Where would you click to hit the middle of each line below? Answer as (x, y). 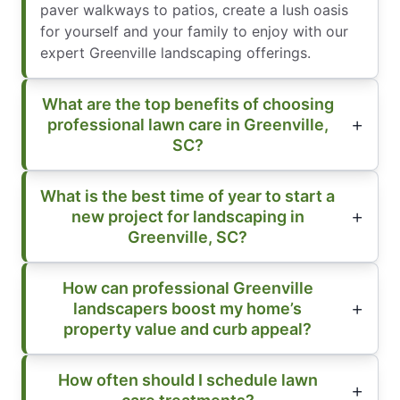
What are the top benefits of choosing (187, 104)
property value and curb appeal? (187, 329)
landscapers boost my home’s (187, 308)
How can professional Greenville (187, 287)
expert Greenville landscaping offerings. (175, 52)
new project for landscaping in (187, 216)
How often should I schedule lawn (187, 379)
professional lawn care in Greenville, (187, 124)
